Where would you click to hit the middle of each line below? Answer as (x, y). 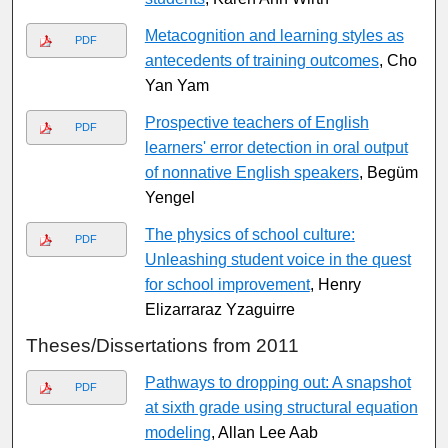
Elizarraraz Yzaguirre (219, 310)
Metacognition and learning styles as (274, 36)
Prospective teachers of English (256, 123)
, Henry (335, 285)
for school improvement (227, 285)
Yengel (169, 198)
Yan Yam (176, 86)
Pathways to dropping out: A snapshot (277, 383)
